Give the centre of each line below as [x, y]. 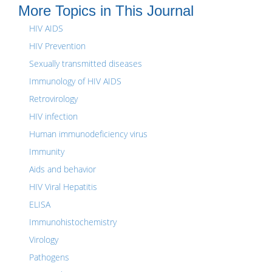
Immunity [47, 151]
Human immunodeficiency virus [88, 134]
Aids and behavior [63, 169]
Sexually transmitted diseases [86, 63]
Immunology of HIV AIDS [75, 81]
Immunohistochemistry [73, 222]
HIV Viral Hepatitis [63, 187]
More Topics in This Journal [106, 11]
